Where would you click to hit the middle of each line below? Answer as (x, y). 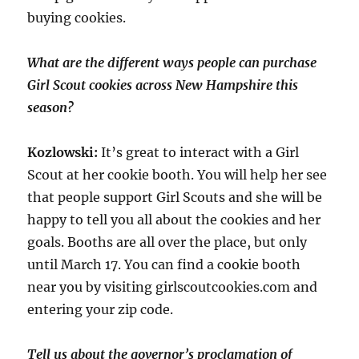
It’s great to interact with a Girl (199, 152)
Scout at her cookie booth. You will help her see (177, 174)
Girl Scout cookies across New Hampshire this (163, 85)
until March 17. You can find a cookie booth (164, 264)
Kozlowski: (63, 152)
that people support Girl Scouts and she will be (175, 197)
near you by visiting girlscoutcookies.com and (173, 286)
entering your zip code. (101, 309)
